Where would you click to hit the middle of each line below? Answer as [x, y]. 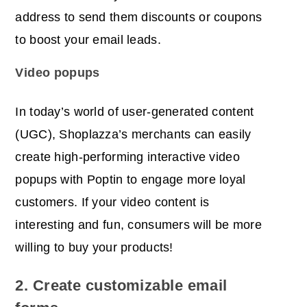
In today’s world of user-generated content [135, 112]
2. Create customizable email [121, 286]
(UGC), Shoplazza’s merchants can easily [133, 135]
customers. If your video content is [112, 202]
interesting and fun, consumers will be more [138, 225]
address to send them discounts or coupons [139, 17]
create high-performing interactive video [127, 157]
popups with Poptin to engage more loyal [131, 180]
